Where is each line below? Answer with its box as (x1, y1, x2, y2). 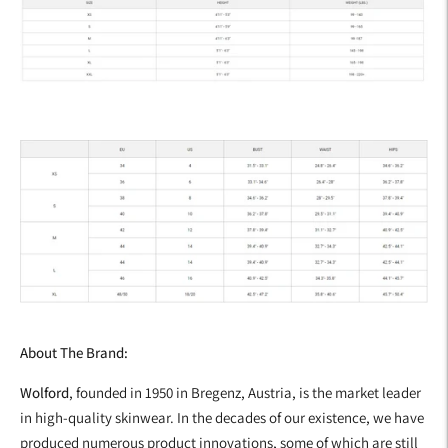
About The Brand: (20, 342, 128, 362)
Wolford (20, 382, 69, 402)
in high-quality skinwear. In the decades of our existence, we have (20, 407, 424, 427)
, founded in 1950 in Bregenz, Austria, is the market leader (69, 382, 421, 402)
